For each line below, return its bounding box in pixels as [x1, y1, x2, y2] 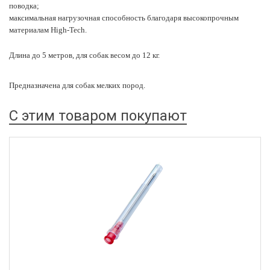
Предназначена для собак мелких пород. [9, 81, 145, 90]
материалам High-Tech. [9, 25, 87, 34]
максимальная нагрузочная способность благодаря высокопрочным [9, 13, 239, 22]
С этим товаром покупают [9, 107, 187, 124]
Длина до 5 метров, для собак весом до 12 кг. [9, 51, 160, 60]
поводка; [9, 1, 39, 10]
